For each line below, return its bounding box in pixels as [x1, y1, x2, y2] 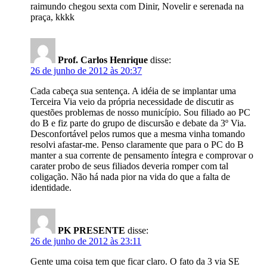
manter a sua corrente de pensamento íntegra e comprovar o [30, 150, 254, 160]
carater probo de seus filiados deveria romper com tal [30, 161, 229, 171]
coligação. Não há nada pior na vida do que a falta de [30, 172, 231, 182]
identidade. [30, 182, 72, 193]
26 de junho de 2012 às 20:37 [30, 66, 142, 76]
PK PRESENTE [58, 225, 126, 235]
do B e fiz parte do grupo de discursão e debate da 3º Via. [30, 118, 247, 128]
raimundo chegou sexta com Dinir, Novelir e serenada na [30, 1, 244, 11]
